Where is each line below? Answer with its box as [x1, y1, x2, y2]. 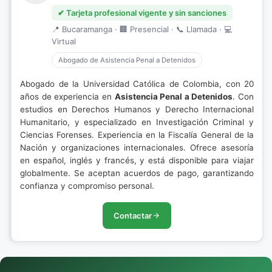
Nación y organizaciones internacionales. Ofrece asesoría [20, 143, 254, 152]
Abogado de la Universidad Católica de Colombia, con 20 [20, 79, 254, 89]
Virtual [52, 36, 76, 46]
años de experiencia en [20, 92, 115, 101]
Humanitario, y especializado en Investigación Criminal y [20, 117, 254, 127]
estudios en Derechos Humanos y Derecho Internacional [20, 104, 254, 114]
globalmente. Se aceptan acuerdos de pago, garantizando [20, 168, 254, 178]
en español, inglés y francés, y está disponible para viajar [20, 155, 254, 165]
